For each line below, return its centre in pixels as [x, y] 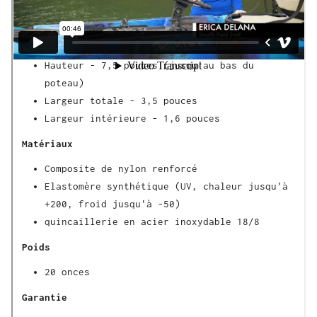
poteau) [64, 83]
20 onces [70, 272]
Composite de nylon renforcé [121, 169]
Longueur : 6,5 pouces [104, 48]
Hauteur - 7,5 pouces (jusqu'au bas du [149, 65]
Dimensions [50, 23]
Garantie [45, 298]
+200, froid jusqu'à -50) [113, 204]
